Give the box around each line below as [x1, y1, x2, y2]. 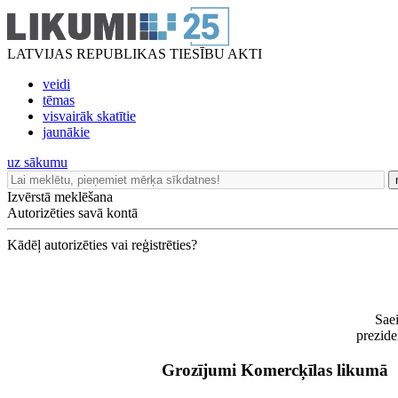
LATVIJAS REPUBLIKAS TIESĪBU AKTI [7, 46, 262, 61]
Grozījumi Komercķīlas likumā [161, 360, 388, 379]
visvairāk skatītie [43, 108, 136, 123]
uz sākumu [7, 155, 68, 170]
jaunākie [43, 124, 90, 139]
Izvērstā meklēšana [7, 189, 113, 204]
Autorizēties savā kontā [7, 205, 138, 220]
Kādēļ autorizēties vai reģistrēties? [7, 237, 197, 252]
